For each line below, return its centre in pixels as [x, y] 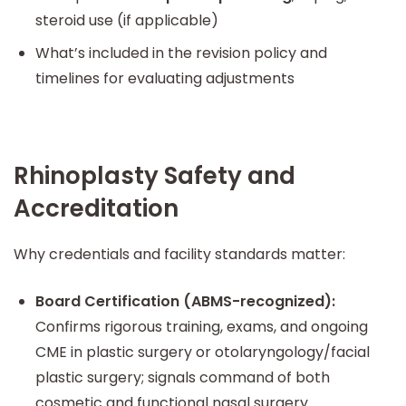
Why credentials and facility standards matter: [179, 254]
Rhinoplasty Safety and [155, 175]
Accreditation [96, 208]
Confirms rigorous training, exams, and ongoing [202, 327]
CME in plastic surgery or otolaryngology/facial [203, 352]
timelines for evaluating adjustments [165, 78]
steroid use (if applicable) [127, 20]
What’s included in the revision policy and [181, 53]
